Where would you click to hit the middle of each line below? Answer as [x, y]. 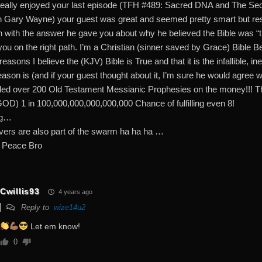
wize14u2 [70, 207]
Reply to [36, 207]
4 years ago [75, 192]
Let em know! [54, 226]
